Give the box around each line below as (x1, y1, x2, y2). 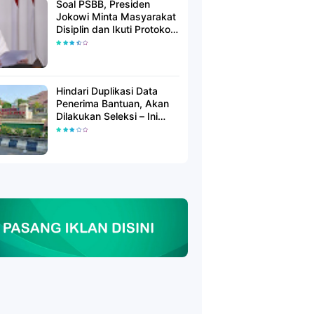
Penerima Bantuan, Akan (56, 97, 169, 109)
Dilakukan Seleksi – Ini (56, 110, 158, 122)
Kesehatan (56, 36, 104, 48)
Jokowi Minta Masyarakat (56, 11, 176, 22)
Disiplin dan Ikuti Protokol (56, 23, 172, 35)
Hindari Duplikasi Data (56, 85, 158, 97)
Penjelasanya (56, 123, 117, 135)
